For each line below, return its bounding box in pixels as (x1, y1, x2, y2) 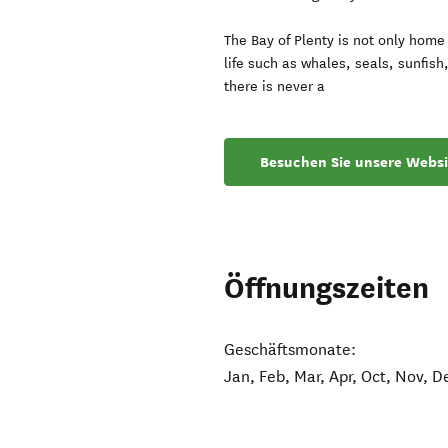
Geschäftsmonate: (224, 340, 357, 360)
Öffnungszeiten (224, 270, 430, 308)
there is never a (224, 78, 326, 96)
